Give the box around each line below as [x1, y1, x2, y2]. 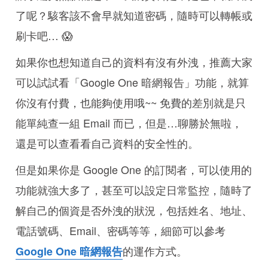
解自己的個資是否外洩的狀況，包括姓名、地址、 [16, 202, 252, 218]
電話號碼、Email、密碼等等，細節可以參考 [16, 222, 226, 238]
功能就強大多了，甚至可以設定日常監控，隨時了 [16, 181, 252, 197]
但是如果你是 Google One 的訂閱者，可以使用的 [16, 161, 252, 177]
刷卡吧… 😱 [16, 27, 73, 43]
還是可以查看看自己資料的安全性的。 [16, 135, 199, 151]
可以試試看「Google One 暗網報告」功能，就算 [16, 74, 249, 90]
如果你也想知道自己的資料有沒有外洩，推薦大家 [16, 53, 252, 69]
